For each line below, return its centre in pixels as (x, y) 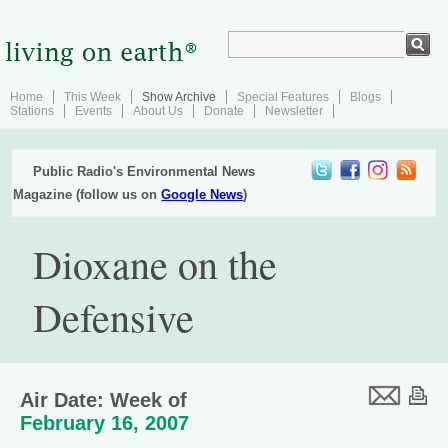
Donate (224, 111)
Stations (32, 111)
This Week (92, 97)
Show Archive (179, 97)
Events (93, 111)
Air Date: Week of (103, 400)
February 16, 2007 (104, 423)
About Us (158, 111)
